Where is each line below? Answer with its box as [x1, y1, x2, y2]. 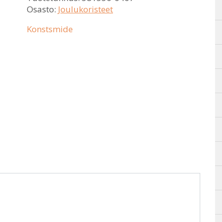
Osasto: [27, 3, 58, 15]
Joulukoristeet [58, 3, 113, 15]
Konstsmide [27, 23, 73, 35]
